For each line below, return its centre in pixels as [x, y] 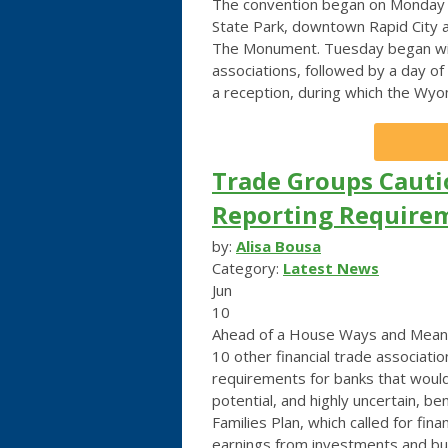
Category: [247, 267]
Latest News [331, 267]
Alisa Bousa [278, 245]
